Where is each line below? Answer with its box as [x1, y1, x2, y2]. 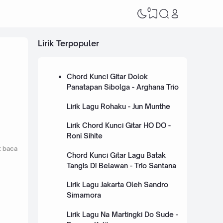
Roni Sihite [66, 131, 103, 140]
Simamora [66, 191, 101, 200]
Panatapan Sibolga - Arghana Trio [66, 83, 179, 92]
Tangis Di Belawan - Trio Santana [66, 161, 176, 170]
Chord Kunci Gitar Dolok [66, 72, 148, 81]
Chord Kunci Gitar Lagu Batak [66, 150, 166, 159]
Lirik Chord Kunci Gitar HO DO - [66, 121, 171, 130]
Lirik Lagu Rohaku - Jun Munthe [66, 102, 170, 111]
